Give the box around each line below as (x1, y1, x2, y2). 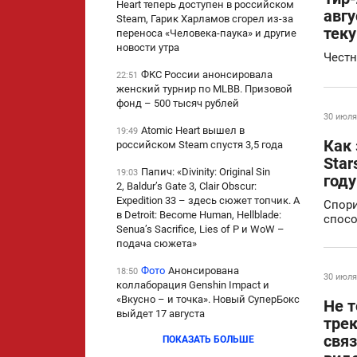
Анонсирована (168, 265, 239, 277)
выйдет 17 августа (116, 308, 205, 320)
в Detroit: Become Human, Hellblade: (116, 209, 281, 222)
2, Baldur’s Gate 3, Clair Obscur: (116, 180, 257, 193)
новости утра (116, 41, 179, 54)
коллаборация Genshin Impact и (116, 279, 269, 292)
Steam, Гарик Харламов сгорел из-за (116, 13, 293, 25)
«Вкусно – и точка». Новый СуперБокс (116, 293, 300, 306)
